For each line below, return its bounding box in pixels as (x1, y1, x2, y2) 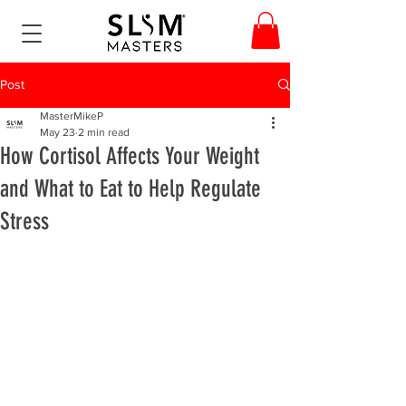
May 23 (40, 125, 75, 139)
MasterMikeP (40, 109, 103, 122)
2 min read (78, 125, 130, 139)
